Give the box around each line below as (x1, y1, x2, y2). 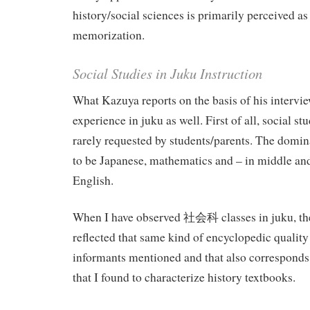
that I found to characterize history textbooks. (73, 268, 295, 285)
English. (73, 172, 113, 189)
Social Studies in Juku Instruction (73, 63, 262, 83)
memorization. (73, 27, 145, 44)
